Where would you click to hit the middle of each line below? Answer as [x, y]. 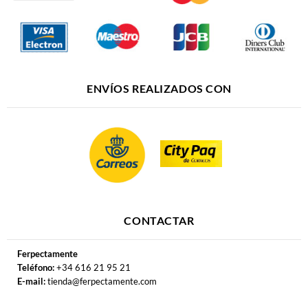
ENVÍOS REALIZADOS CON [159, 89]
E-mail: [31, 282]
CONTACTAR [159, 221]
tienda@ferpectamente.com [101, 282]
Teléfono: [35, 268]
